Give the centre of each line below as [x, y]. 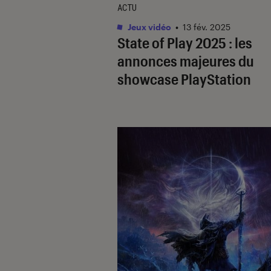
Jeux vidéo [149, 27]
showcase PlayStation [184, 79]
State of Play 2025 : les [185, 42]
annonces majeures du [186, 60]
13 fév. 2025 [207, 27]
